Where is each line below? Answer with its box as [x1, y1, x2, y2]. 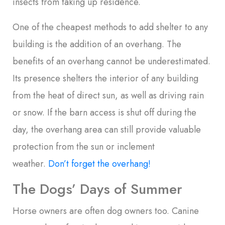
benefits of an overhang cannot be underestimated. [13, 54, 210, 68]
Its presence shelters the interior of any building [13, 71, 198, 85]
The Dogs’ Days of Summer [13, 178, 182, 199]
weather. [13, 157, 48, 170]
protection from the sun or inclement [13, 140, 155, 153]
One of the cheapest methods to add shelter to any [13, 20, 208, 34]
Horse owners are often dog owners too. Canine [13, 204, 199, 217]
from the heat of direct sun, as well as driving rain [13, 88, 204, 102]
